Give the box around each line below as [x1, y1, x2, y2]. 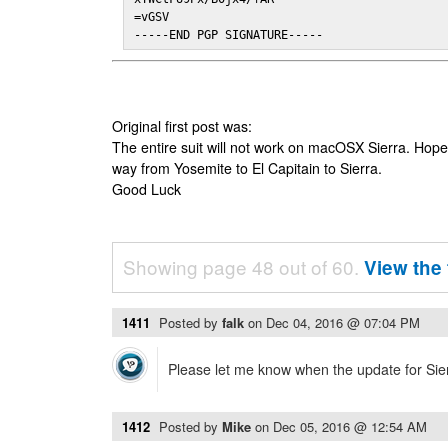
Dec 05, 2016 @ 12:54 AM [273, 417, 427, 436]
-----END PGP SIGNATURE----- [134, 28, 324, 42]
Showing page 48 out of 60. [123, 253, 364, 280]
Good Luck [112, 179, 181, 199]
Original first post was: [112, 116, 252, 136]
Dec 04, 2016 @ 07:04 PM [266, 313, 420, 332]
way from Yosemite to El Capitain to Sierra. [112, 158, 382, 178]
